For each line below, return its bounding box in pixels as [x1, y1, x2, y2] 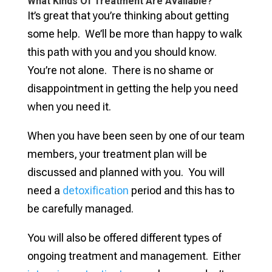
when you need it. [27, 100, 111, 113]
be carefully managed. [27, 202, 138, 215]
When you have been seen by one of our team [27, 129, 245, 142]
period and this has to [128, 183, 234, 197]
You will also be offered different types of [27, 231, 221, 244]
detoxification [62, 183, 129, 197]
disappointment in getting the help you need [27, 81, 238, 95]
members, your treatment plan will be [27, 147, 207, 160]
